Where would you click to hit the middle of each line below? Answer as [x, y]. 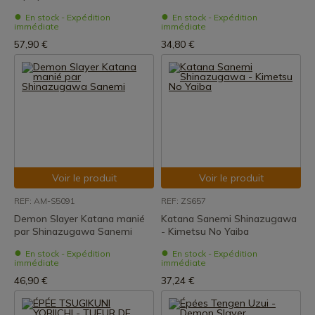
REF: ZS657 [184, 201]
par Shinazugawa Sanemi [73, 231]
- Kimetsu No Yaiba [205, 231]
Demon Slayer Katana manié [79, 219]
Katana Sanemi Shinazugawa [229, 219]
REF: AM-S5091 [45, 201]
